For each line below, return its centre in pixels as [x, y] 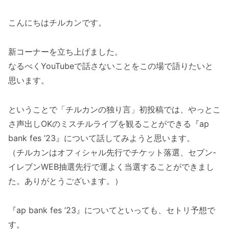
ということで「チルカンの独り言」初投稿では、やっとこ [114, 110]
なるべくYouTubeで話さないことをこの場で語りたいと [111, 66]
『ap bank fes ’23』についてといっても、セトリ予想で [112, 210]
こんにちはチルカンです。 [57, 23]
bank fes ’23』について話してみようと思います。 [101, 138]
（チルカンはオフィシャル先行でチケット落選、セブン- [112, 153]
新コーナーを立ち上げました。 [65, 52]
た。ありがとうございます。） [65, 181]
